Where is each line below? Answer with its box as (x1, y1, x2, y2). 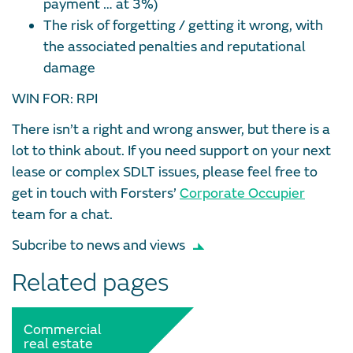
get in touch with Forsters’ (12, 184, 180, 203)
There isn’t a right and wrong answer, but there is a (12, 120, 330, 139)
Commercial (24, 320, 102, 339)
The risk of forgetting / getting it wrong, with (43, 16, 323, 35)
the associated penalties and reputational (43, 37, 306, 56)
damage (43, 58, 95, 77)
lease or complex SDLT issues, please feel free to (12, 162, 318, 181)
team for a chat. (12, 205, 113, 224)
